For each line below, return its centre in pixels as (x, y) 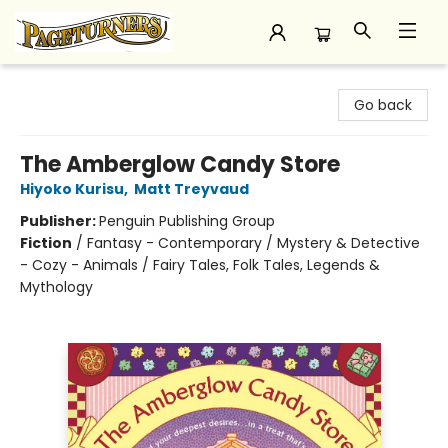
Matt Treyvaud (191, 189)
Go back (383, 105)
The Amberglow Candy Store (180, 164)
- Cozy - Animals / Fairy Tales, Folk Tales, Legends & (200, 265)
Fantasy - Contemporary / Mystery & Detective (253, 243)
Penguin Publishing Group (187, 221)
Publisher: (59, 221)
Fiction (46, 243)
